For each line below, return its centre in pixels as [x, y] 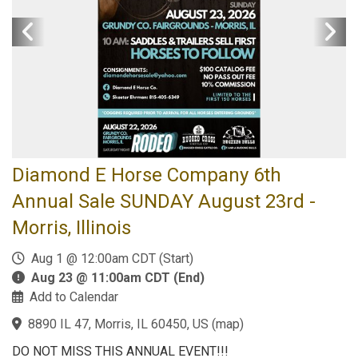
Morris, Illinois [72, 227]
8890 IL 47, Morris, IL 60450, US [118, 324]
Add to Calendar [74, 296]
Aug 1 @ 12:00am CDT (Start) [109, 258]
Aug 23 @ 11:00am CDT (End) [118, 277]
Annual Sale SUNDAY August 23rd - [164, 201]
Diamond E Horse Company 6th [147, 175]
